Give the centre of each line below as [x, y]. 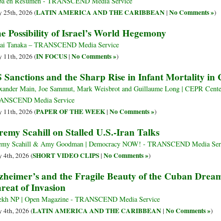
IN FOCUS [52, 56]
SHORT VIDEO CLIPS [66, 156]
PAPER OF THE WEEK [71, 112]
